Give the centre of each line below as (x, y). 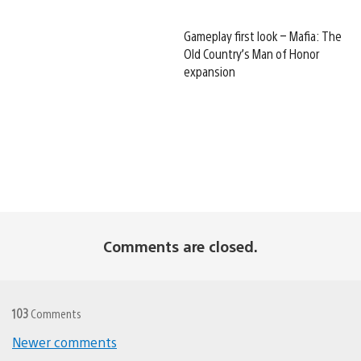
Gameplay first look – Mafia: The (263, 35)
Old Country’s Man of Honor (251, 53)
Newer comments (64, 342)
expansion (210, 71)
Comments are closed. (180, 246)
